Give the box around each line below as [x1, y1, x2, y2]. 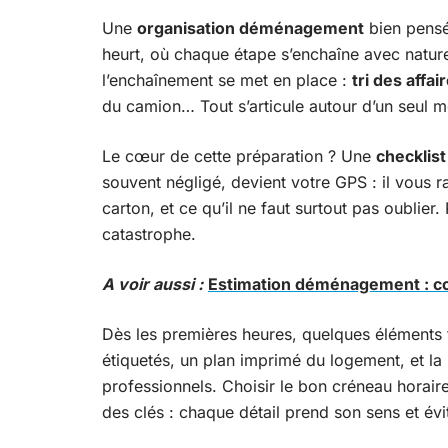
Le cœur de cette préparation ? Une [102, 146, 376, 166]
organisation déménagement [137, 18, 364, 38]
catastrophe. [102, 224, 196, 244]
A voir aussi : [102, 274, 203, 294]
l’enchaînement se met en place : [102, 70, 352, 90]
